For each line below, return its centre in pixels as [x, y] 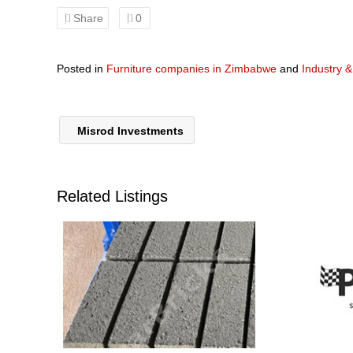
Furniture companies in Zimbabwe [191, 69]
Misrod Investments [129, 131]
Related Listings [112, 196]
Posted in [82, 69]
